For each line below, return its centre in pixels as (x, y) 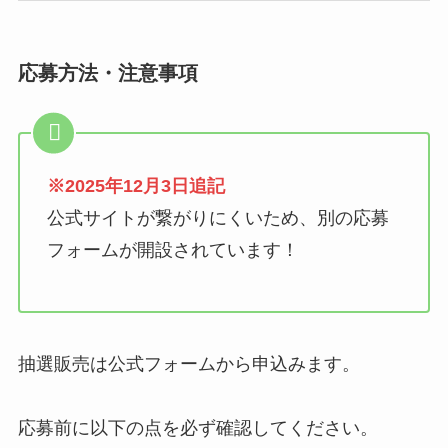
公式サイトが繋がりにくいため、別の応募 (217, 217)
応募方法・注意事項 (107, 73)
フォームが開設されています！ (172, 249)
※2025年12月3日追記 (135, 185)
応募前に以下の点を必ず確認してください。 (197, 428)
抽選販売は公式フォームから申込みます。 (188, 364)
